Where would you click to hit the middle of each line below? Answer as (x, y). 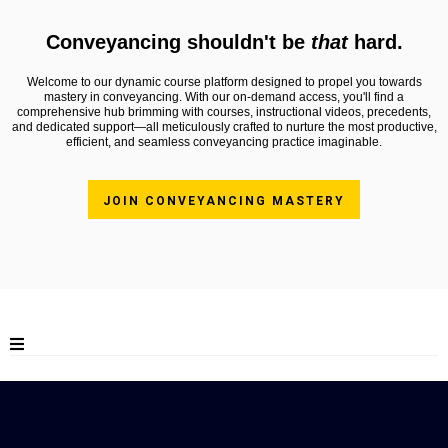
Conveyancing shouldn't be (178, 41)
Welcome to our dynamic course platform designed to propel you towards (224, 81)
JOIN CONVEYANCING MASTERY (224, 200)
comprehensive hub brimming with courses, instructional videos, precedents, (224, 111)
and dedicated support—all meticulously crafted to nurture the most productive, (224, 126)
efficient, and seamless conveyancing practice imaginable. (224, 141)
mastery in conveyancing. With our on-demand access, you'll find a (224, 96)
